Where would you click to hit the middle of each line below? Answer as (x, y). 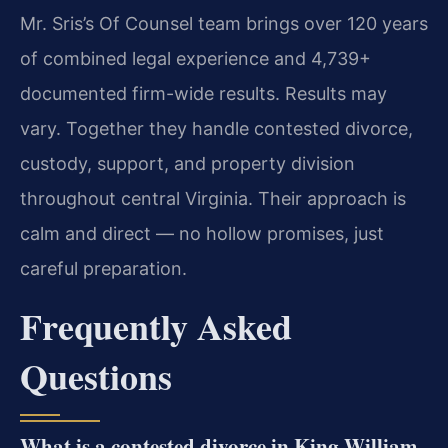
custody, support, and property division (187, 164)
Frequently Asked (156, 325)
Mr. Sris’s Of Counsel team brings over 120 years (224, 24)
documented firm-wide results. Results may (203, 94)
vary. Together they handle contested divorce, (216, 129)
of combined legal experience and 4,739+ (195, 59)
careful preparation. (103, 269)
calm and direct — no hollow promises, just (202, 234)
